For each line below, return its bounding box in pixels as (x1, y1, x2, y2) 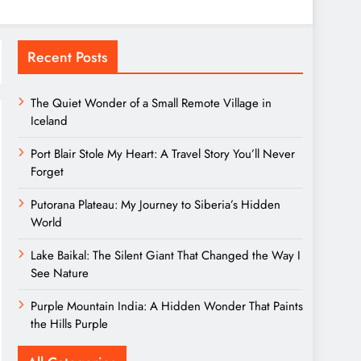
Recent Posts (27, 47, 108, 68)
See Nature (31, 264, 89, 282)
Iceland (31, 112, 68, 130)
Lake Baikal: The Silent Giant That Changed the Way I (31, 247, 301, 264)
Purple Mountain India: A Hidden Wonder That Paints (31, 297, 303, 315)
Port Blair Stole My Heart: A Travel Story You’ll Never (31, 145, 295, 163)
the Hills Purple (31, 315, 108, 333)
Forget (31, 163, 64, 180)
